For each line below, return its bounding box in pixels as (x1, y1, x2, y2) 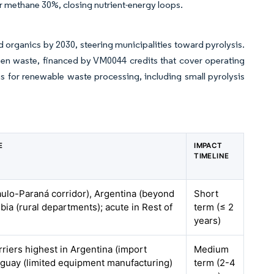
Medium (194, 243, 229, 255)
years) (194, 215, 221, 226)
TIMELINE (194, 152, 229, 160)
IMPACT (194, 141, 223, 150)
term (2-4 (194, 257, 236, 268)
